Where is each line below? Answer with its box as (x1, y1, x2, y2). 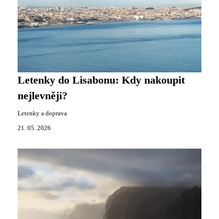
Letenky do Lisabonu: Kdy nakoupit (18, 74, 185, 86)
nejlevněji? (18, 89, 67, 102)
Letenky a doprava (18, 109, 67, 117)
